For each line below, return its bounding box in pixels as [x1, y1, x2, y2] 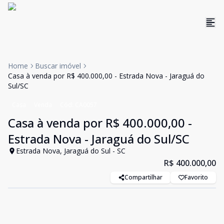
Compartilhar [124, 173, 162, 181]
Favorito [184, 173, 208, 181]
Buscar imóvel [35, 61, 81, 70]
